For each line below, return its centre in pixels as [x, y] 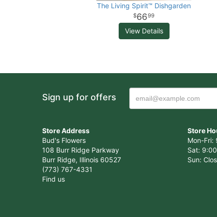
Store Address [66, 131]
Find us [54, 179]
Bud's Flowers [64, 140]
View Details [144, 31]
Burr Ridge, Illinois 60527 [82, 160]
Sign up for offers [79, 97]
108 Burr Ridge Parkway [81, 150]
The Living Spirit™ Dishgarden [144, 6]
